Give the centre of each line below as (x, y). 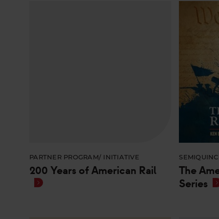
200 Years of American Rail (93, 171)
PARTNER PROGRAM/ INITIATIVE (85, 158)
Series (194, 184)
